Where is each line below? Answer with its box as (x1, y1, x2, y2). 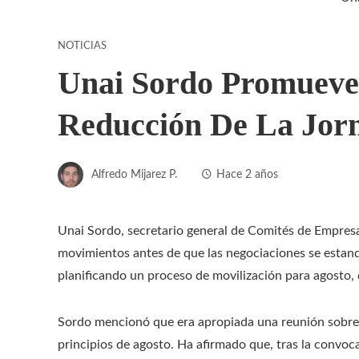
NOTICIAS (58, 40, 107, 50)
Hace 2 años (216, 167, 278, 180)
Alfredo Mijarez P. (91, 167, 177, 180)
